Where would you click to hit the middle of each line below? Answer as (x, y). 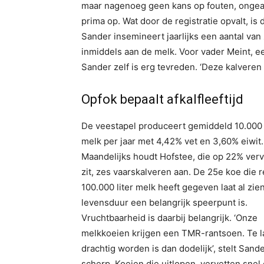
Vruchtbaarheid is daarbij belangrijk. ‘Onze (169, 218)
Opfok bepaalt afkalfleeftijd (162, 99)
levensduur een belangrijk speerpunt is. (164, 202)
